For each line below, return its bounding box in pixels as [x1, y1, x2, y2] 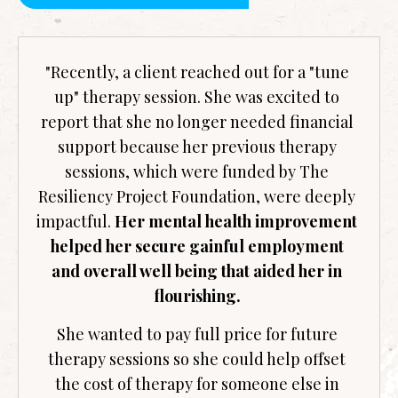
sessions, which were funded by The [65, 160, 329, 182]
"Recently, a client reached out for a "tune [44, 60, 349, 83]
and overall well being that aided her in [52, 259, 342, 282]
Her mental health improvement [115, 210, 357, 232]
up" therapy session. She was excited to [54, 85, 339, 107]
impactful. [36, 210, 115, 232]
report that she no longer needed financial [40, 110, 354, 132]
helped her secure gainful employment [50, 235, 344, 257]
